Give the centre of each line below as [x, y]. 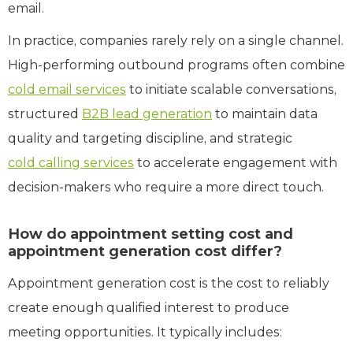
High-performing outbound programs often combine [176, 65]
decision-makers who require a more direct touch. [166, 187]
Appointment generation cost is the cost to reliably [169, 283]
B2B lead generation [147, 113]
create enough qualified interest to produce [149, 307]
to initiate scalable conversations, [231, 89]
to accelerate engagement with [236, 162]
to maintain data [265, 113]
